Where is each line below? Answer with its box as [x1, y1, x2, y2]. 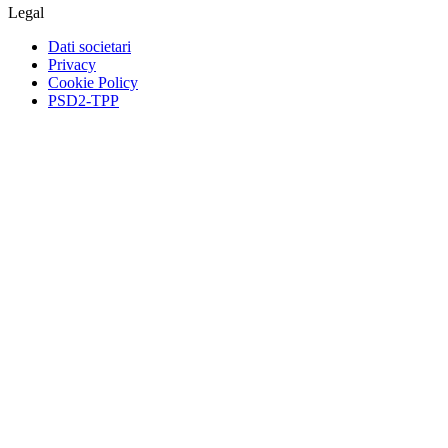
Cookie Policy [48, 73, 138, 91]
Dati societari [48, 37, 131, 55]
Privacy [48, 55, 96, 73]
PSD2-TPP [48, 91, 119, 109]
